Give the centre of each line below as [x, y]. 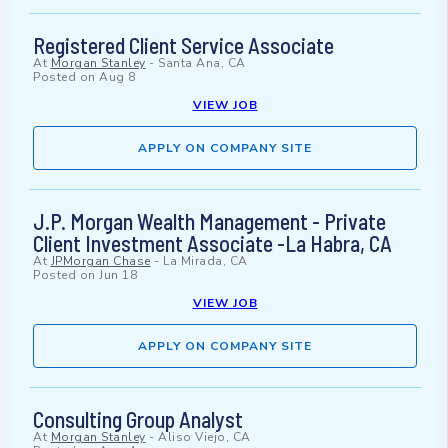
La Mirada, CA [205, 261]
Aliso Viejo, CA [204, 437]
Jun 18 [118, 275]
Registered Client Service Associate [183, 45]
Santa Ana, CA [202, 63]
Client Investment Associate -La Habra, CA [212, 243]
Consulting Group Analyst [138, 419]
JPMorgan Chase [100, 261]
